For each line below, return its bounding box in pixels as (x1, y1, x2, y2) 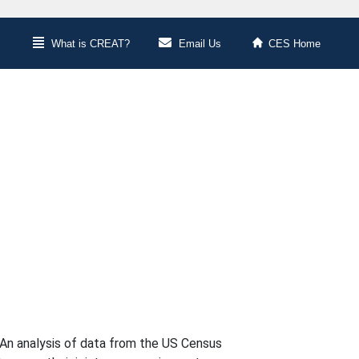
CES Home (268, 38, 321, 50)
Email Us (178, 38, 221, 50)
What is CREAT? (50, 38, 130, 50)
